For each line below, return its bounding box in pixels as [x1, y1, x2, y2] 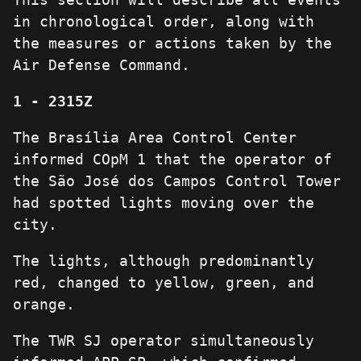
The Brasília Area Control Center [13, 129, 297, 147]
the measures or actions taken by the [13, 35, 332, 52]
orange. [13, 296, 75, 313]
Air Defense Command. [13, 56, 190, 74]
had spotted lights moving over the [13, 194, 314, 212]
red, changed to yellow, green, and [13, 274, 314, 292]
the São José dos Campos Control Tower [13, 172, 341, 190]
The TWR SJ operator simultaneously [13, 332, 314, 350]
